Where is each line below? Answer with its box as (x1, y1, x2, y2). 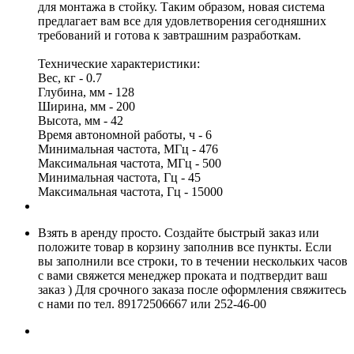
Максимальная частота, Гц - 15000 (38, 184, 223, 198)
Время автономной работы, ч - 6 (38, 127, 212, 141)
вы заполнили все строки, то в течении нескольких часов (38, 254, 348, 268)
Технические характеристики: (38, 56, 200, 70)
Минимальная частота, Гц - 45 (38, 170, 201, 184)
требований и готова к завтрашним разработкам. (38, 28, 301, 42)
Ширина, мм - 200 (38, 99, 135, 113)
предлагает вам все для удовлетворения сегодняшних (38, 13, 326, 28)
